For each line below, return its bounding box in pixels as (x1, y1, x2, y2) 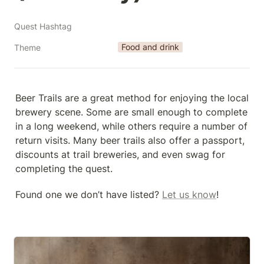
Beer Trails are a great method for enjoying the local (15, 92, 249, 104)
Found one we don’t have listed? (15, 189, 162, 200)
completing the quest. (15, 163, 113, 174)
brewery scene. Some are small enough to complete (15, 106, 247, 118)
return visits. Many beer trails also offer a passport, (15, 134, 245, 146)
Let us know (162, 189, 216, 200)
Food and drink (121, 42, 179, 52)
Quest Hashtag (14, 21, 72, 31)
